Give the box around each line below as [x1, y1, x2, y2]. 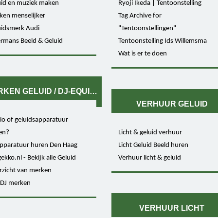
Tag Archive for [118, 12, 162, 19]
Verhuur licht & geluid [118, 154, 181, 162]
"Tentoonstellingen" [118, 24, 176, 32]
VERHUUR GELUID [136, 100, 208, 109]
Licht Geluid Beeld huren [118, 141, 188, 149]
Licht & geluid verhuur [118, 128, 182, 136]
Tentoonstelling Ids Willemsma [118, 37, 207, 45]
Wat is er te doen [118, 50, 167, 57]
